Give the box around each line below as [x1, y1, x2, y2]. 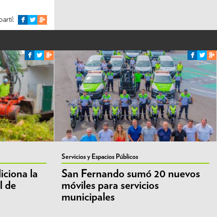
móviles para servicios [62, 180, 159, 191]
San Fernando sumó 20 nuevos [62, 168, 200, 180]
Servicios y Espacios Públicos [62, 153, 138, 160]
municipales [62, 191, 115, 203]
